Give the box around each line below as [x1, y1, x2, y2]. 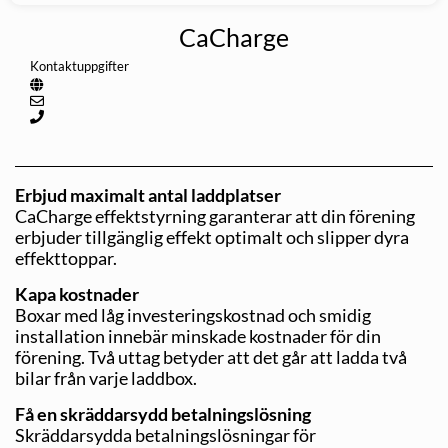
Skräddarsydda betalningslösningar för [15, 423, 316, 446]
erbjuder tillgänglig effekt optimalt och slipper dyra [15, 225, 409, 248]
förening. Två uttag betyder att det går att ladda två [15, 345, 407, 368]
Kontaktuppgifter [30, 57, 129, 74]
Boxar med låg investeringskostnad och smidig [15, 303, 371, 326]
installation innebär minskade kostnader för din [15, 324, 381, 347]
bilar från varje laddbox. [15, 366, 200, 389]
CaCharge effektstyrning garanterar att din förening [15, 204, 415, 227]
